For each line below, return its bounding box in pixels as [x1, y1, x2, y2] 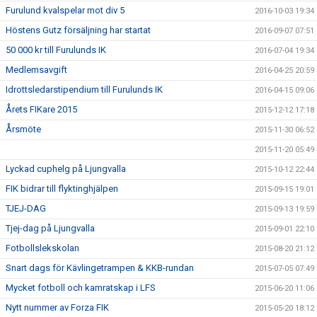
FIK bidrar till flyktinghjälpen [6, 183, 118, 194]
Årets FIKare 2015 [6, 104, 77, 115]
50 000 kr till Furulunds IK [6, 45, 106, 55]
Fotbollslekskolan [6, 243, 79, 253]
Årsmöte [6, 124, 41, 134]
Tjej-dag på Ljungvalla [6, 223, 95, 234]
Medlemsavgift [6, 64, 67, 75]
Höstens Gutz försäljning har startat [6, 25, 151, 35]
